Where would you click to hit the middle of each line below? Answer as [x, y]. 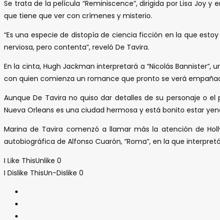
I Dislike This [24, 173]
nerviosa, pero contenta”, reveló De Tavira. [77, 47]
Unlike [45, 160]
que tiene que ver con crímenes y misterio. [78, 15]
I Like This [20, 160]
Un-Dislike [60, 173]
